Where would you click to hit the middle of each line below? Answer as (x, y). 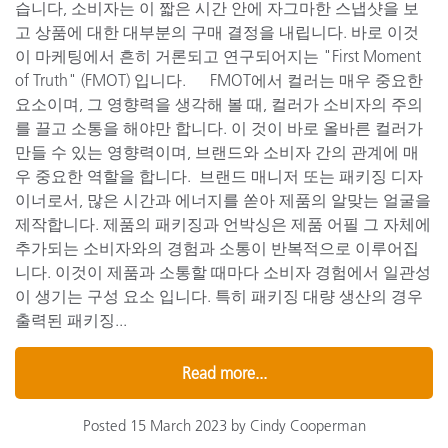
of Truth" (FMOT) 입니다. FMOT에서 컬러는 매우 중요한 (219, 79)
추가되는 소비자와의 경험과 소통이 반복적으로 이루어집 (217, 247)
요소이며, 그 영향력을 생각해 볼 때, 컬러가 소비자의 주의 (219, 103)
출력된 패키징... (71, 319)
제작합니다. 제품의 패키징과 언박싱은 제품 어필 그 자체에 (223, 223)
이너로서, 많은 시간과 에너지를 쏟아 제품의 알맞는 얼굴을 (223, 199)
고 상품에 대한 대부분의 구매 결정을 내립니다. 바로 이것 (217, 31)
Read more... (224, 372)
